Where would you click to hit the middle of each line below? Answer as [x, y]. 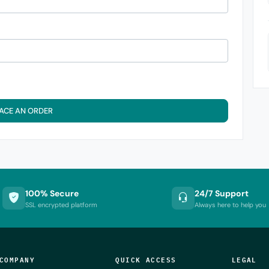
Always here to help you [231, 204]
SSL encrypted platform [62, 204]
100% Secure [52, 193]
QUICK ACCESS [146, 259]
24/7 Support [222, 193]
